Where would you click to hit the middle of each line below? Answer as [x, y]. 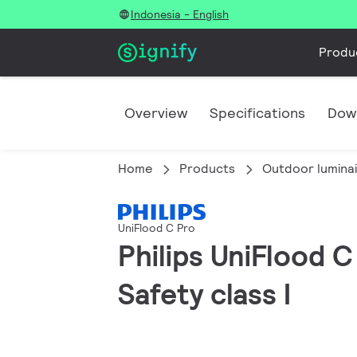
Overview [156, 113]
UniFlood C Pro [157, 228]
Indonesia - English [180, 14]
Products [207, 169]
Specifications [257, 113]
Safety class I [204, 294]
